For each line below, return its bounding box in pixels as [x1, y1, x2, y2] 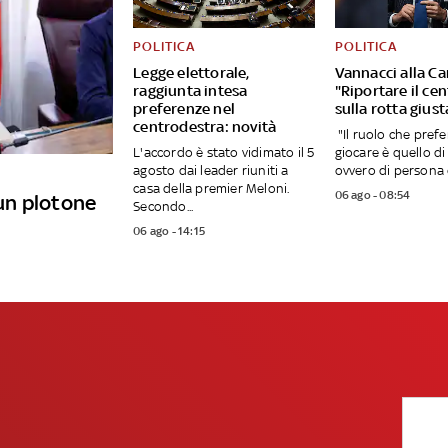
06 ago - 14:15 [133, 224, 205, 239]
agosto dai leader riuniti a [133, 163, 289, 179]
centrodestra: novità [133, 118, 277, 136]
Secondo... [133, 199, 194, 215]
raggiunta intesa [133, 82, 248, 100]
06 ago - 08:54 [334, 188, 411, 203]
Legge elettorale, [133, 64, 250, 82]
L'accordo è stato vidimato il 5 [133, 145, 315, 161]
